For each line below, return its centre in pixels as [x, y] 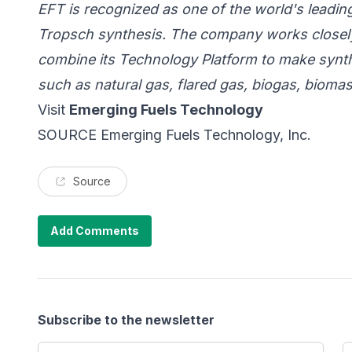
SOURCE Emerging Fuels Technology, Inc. [174, 135]
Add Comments [95, 231]
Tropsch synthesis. [102, 35]
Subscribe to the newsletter [126, 320]
